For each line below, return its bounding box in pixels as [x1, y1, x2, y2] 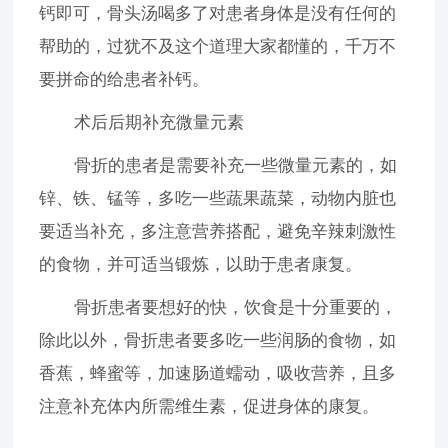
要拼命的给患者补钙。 [39, 70, 210, 90]
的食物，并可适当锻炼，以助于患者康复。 [39, 255, 363, 275]
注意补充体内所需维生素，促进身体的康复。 [39, 397, 380, 417]
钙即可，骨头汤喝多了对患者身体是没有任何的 [39, 4, 397, 24]
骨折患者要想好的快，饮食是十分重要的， [39, 298, 398, 318]
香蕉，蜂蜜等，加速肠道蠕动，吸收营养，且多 [39, 364, 397, 384]
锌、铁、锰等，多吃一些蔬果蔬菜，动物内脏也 [39, 189, 397, 209]
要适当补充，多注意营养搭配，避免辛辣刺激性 [39, 222, 397, 242]
